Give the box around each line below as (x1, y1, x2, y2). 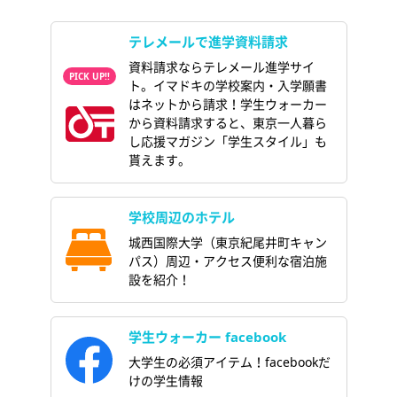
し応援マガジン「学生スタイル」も (128, 133, 327, 151)
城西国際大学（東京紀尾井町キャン (128, 234, 327, 252)
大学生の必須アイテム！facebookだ (128, 354, 331, 371)
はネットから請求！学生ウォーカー (128, 96, 327, 113)
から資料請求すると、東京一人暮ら (128, 114, 327, 132)
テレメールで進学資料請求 (128, 33, 288, 51)
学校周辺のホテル (128, 208, 235, 227)
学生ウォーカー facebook (128, 328, 286, 346)
